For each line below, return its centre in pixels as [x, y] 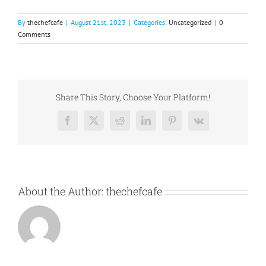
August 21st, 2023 [98, 22]
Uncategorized [190, 22]
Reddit [131, 124]
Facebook [85, 124]
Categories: [151, 22]
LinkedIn [162, 124]
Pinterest [187, 124]
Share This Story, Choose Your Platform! [133, 97]
